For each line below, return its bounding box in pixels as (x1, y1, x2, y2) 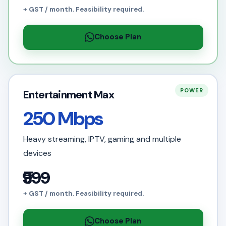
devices (23, 147, 51, 158)
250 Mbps (23, 105, 103, 131)
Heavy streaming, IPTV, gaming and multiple (23, 133, 181, 144)
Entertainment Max (23, 87, 115, 102)
